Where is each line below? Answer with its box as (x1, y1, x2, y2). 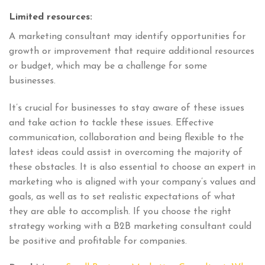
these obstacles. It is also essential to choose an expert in (9, 162, 256, 172)
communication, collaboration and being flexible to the (9, 132, 244, 143)
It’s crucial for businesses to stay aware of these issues (9, 103, 244, 113)
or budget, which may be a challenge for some (9, 61, 207, 71)
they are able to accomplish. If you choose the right (9, 206, 231, 216)
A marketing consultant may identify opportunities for (9, 31, 245, 41)
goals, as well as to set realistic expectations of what (9, 192, 235, 202)
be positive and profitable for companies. (9, 236, 187, 246)
